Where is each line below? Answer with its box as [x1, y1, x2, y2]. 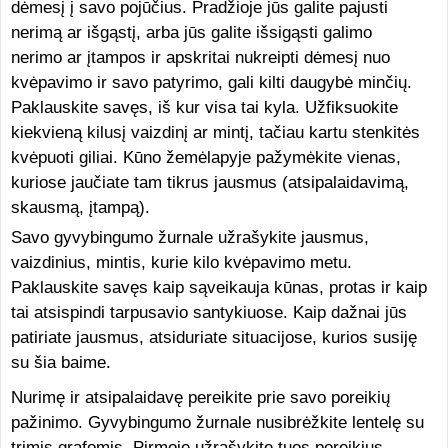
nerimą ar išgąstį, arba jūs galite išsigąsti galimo [10, 23, 372, 42]
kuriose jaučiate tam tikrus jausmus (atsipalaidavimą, [10, 173, 409, 192]
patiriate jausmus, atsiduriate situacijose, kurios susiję [10, 328, 417, 347]
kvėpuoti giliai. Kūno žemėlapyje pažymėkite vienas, [10, 148, 401, 167]
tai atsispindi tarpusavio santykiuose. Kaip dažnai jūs [10, 303, 407, 322]
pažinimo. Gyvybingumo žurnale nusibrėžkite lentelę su [10, 413, 424, 432]
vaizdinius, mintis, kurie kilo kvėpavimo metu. [10, 253, 352, 272]
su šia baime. [10, 353, 111, 372]
